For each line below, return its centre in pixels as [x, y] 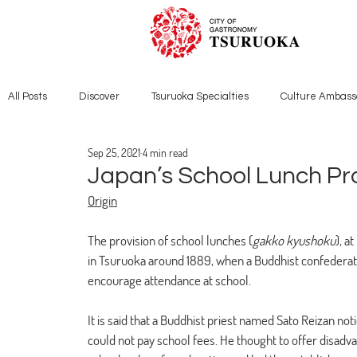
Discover [99, 96]
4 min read [165, 153]
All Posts [27, 96]
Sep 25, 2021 [114, 153]
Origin [102, 200]
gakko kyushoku [294, 240]
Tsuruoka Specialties [200, 96]
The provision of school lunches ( [170, 240]
